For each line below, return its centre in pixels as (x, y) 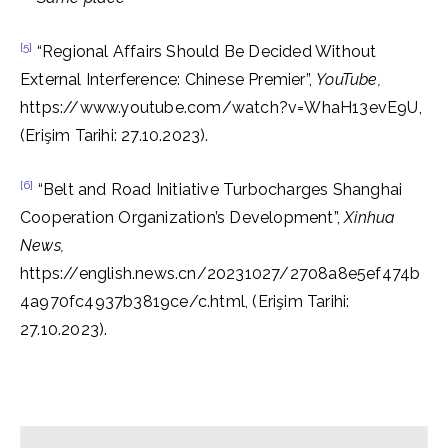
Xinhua (370, 217)
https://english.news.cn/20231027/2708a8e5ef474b (220, 273)
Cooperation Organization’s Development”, (182, 217)
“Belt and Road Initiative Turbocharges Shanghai (218, 189)
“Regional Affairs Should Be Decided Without (204, 51)
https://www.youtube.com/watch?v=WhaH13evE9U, (221, 107)
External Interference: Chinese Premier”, (168, 79)
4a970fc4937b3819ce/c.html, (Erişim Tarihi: (185, 301)
